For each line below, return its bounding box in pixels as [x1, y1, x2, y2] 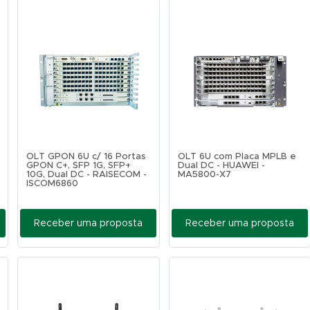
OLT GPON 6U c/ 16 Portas [26, 152, 146, 161]
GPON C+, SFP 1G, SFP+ [26, 161, 131, 170]
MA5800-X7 [177, 170, 231, 179]
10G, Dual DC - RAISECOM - [26, 170, 147, 179]
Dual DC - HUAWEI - [177, 161, 265, 170]
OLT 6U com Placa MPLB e [177, 152, 296, 161]
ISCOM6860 [26, 179, 79, 188]
